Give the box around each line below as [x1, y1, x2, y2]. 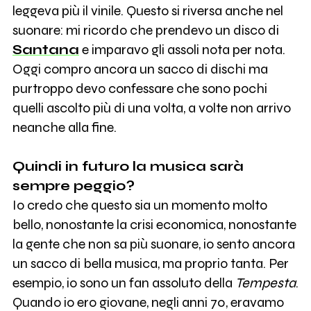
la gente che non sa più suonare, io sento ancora [12, 236, 295, 253]
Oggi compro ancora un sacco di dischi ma [12, 61, 268, 78]
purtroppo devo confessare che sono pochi [12, 81, 267, 97]
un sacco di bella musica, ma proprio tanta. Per [12, 255, 289, 272]
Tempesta [235, 275, 296, 292]
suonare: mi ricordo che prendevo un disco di [12, 22, 279, 39]
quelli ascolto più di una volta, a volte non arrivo [12, 100, 291, 117]
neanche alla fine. [12, 119, 117, 136]
